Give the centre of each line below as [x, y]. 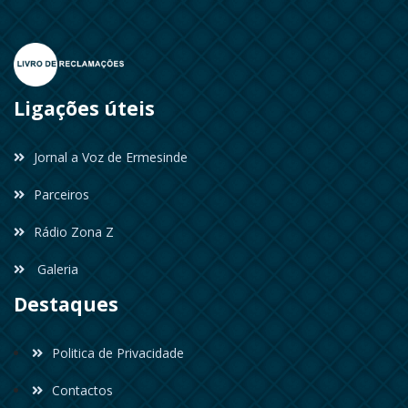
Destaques [66, 305]
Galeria [56, 270]
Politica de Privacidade [118, 353]
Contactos [83, 391]
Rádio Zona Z [74, 232]
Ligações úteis [84, 109]
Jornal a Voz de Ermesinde [111, 158]
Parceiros [62, 195]
